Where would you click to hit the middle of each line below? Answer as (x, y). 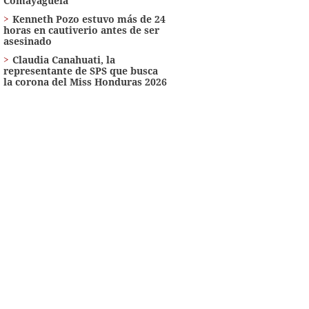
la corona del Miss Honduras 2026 (85, 81)
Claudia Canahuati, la (63, 59)
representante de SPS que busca (80, 70)
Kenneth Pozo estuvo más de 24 (89, 19)
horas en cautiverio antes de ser (81, 30)
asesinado (27, 41)
